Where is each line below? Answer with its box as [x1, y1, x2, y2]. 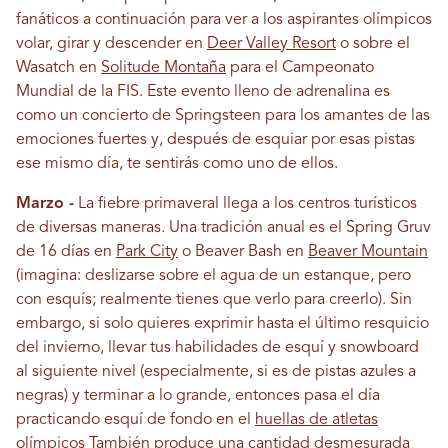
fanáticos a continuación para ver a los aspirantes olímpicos [16, 12, 432, 29]
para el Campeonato [226, 60, 374, 77]
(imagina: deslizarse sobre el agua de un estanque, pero [16, 268, 411, 285]
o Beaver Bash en [178, 244, 308, 261]
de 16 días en [16, 244, 116, 261]
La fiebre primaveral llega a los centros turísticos [74, 196, 417, 213]
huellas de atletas [255, 412, 378, 429]
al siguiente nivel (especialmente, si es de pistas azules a [16, 364, 416, 381]
